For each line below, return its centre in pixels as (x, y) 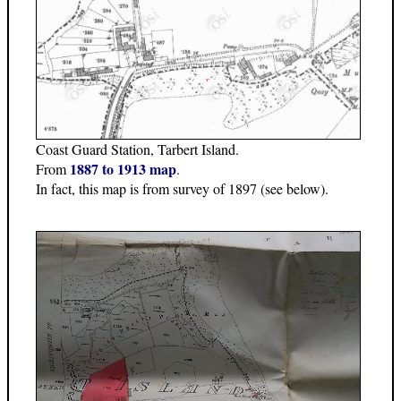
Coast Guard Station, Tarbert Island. (137, 149)
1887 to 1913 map (123, 169)
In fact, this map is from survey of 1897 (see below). (182, 189)
